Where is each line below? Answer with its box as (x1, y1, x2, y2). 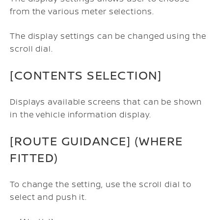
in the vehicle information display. (10, 109, 151, 120)
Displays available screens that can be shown (10, 96, 202, 107)
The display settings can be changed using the (10, 30, 206, 41)
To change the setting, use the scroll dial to (10, 179, 192, 190)
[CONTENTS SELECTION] (10, 67, 162, 83)
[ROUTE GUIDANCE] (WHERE (10, 133, 183, 149)
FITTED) (10, 149, 58, 165)
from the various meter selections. (10, 6, 154, 17)
